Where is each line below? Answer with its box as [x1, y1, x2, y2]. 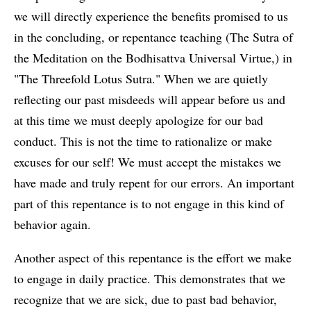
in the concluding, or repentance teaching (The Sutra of [14, 28, 293, 46]
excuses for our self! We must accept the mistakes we [14, 153, 281, 171]
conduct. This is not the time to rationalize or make [14, 133, 272, 150]
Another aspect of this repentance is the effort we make [14, 249, 292, 267]
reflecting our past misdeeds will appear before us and [14, 91, 285, 108]
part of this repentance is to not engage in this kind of [14, 195, 284, 212]
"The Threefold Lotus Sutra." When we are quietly [14, 70, 268, 87]
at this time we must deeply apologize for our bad [14, 112, 263, 129]
